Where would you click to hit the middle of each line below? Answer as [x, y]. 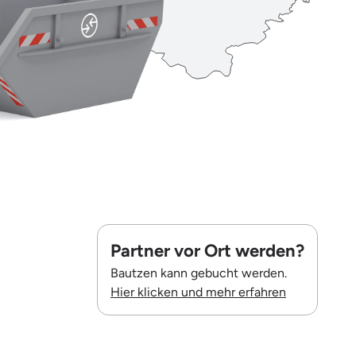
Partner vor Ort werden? [207, 250]
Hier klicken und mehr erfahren [198, 292]
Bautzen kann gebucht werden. [199, 273]
